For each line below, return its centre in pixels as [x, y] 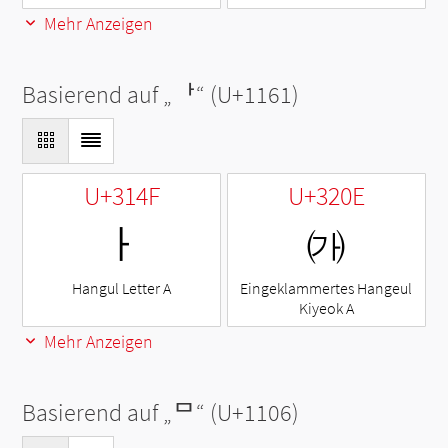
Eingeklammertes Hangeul [326, 288]
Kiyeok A [326, 308]
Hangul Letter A [122, 288]
